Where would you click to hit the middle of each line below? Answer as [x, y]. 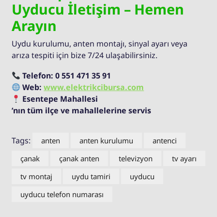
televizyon [136, 158]
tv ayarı [184, 158]
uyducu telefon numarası [62, 194]
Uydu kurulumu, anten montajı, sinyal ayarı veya [100, 43]
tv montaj [36, 176]
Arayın [34, 25]
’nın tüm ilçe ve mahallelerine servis [81, 110]
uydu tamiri [91, 176]
